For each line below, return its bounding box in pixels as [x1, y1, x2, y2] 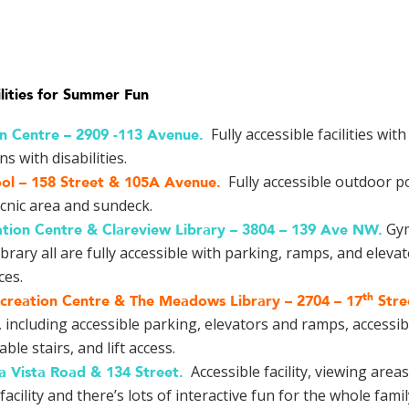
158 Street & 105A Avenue [31, 172, 216, 193]
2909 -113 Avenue [76, 124, 199, 145]
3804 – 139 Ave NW [242, 219, 378, 240]
